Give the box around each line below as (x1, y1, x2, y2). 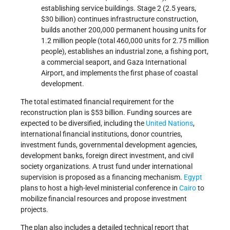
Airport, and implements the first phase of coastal (41, 69, 198, 78)
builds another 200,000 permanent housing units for (41, 26, 206, 34)
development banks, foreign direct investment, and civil (21, 151, 194, 160)
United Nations (146, 119, 193, 128)
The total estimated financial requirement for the (21, 98, 174, 106)
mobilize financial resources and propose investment (21, 195, 187, 203)
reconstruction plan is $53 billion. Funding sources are (21, 108, 191, 117)
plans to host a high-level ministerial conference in (21, 184, 179, 193)
